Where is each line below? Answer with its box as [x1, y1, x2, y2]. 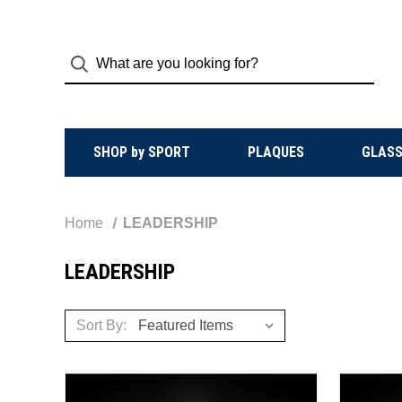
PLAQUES [247, 144, 304, 161]
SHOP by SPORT [92, 144, 190, 161]
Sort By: [76, 318, 127, 333]
